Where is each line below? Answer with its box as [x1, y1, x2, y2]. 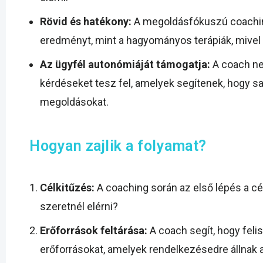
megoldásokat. [40, 96, 109, 109]
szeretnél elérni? [40, 200, 118, 213]
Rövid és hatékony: [40, 15, 131, 28]
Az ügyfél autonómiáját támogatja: [40, 58, 210, 71]
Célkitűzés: [40, 181, 95, 194]
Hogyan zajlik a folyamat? [29, 137, 207, 155]
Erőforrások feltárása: [40, 224, 147, 237]
